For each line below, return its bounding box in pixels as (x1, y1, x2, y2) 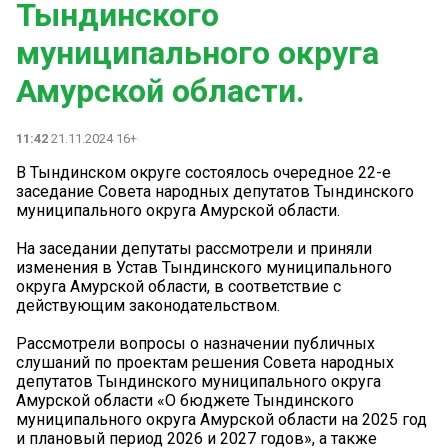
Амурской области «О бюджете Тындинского (16, 390, 354, 410)
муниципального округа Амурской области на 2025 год (16, 409, 427, 429)
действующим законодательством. (16, 295, 280, 315)
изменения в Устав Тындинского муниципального (16, 257, 392, 277)
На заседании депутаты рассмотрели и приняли (16, 238, 372, 258)
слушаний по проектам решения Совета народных (16, 352, 394, 372)
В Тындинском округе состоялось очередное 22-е (16, 162, 391, 182)
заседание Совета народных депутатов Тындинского (16, 181, 414, 201)
